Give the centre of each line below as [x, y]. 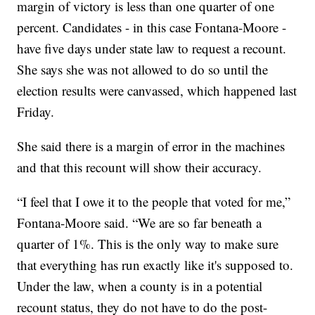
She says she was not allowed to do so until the [143, 69]
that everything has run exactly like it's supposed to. [155, 264]
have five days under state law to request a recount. [152, 48]
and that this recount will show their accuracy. [140, 167]
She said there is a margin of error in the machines [151, 146]
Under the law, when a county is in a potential [140, 285]
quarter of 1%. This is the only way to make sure [148, 243]
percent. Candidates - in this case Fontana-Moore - [152, 27]
